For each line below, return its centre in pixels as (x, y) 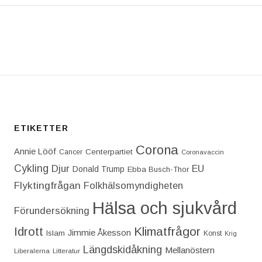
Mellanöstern (189, 250)
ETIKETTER (41, 128)
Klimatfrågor (167, 231)
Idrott (28, 231)
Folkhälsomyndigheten (133, 185)
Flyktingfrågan (47, 185)
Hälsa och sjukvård (164, 208)
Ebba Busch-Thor (158, 169)
